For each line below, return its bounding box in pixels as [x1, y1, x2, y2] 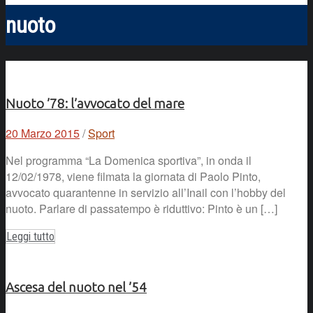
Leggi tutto [6, 230, 54, 244]
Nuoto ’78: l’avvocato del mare [6, 96, 184, 112]
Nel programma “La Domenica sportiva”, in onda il [6, 152, 252, 169]
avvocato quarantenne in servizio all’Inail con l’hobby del [6, 184, 286, 201]
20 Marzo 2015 [6, 125, 80, 142]
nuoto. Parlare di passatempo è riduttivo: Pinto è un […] [6, 201, 277, 217]
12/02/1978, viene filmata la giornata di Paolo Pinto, [6, 168, 261, 185]
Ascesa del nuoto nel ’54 [6, 279, 147, 295]
